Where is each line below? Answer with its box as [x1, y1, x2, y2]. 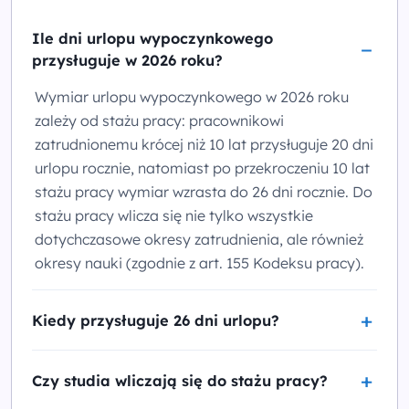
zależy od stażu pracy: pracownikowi [35, 110, 285, 130]
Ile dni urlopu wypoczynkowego [32, 29, 273, 48]
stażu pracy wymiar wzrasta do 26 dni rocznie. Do [35, 182, 373, 201]
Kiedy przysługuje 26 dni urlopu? [32, 310, 279, 330]
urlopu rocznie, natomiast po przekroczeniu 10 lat [35, 158, 371, 177]
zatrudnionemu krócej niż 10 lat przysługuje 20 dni [35, 134, 374, 153]
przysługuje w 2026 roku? [32, 51, 223, 70]
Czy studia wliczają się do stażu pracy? [32, 372, 328, 391]
